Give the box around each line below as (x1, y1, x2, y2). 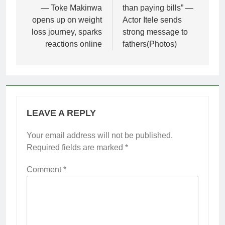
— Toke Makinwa (41, 3, 102, 12)
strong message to (123, 27, 188, 36)
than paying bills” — (123, 3, 193, 12)
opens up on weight (32, 15, 102, 24)
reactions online (45, 39, 102, 48)
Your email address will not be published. (27, 131, 173, 140)
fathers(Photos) (123, 39, 177, 48)
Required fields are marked (27, 143, 125, 152)
